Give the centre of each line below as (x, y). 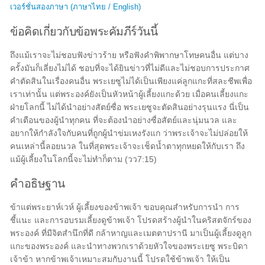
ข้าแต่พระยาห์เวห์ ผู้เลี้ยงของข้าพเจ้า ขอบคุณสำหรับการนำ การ (125, 207)
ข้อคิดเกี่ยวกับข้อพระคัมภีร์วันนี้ (84, 31)
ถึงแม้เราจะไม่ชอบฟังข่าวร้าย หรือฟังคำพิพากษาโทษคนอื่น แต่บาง (130, 55)
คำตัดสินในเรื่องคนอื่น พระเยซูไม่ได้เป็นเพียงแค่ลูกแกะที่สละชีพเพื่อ (131, 81)
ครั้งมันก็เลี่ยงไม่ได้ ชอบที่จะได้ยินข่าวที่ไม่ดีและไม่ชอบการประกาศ (130, 68)
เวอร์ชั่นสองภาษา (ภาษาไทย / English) (76, 7)
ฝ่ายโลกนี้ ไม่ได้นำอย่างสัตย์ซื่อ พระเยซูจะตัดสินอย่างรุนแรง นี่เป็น (130, 107)
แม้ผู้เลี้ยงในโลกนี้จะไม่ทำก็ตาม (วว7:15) (84, 159)
